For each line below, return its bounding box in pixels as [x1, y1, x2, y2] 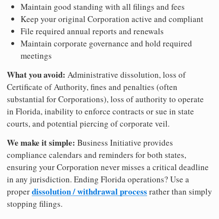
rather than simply [147, 185, 212, 197]
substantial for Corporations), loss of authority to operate [7, 93, 204, 105]
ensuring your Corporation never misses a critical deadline [7, 161, 209, 173]
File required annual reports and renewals [21, 25, 164, 37]
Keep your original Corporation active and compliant [21, 13, 203, 24]
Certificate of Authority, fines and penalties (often [7, 81, 177, 92]
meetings [21, 49, 52, 61]
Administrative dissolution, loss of [66, 68, 186, 80]
